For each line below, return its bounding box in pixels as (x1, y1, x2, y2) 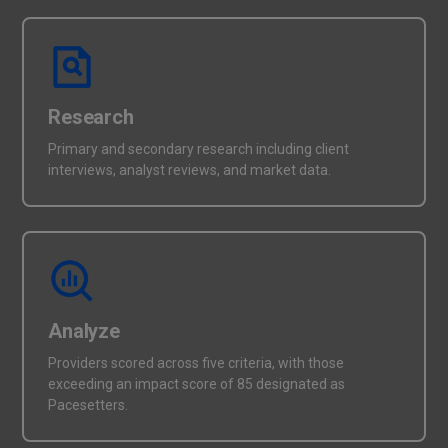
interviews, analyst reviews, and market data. (48, 161, 332, 178)
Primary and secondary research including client (48, 140, 350, 157)
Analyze (48, 318, 120, 343)
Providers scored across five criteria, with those (48, 354, 345, 371)
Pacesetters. (48, 396, 129, 413)
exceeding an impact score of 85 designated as (48, 375, 346, 392)
